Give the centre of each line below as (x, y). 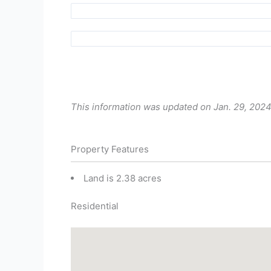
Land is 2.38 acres (122, 178)
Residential (95, 206)
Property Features (110, 149)
